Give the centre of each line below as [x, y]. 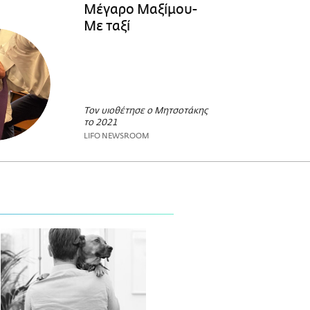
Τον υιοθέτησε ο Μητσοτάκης [145, 111]
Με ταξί [107, 26]
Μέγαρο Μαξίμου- [140, 9]
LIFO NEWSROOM [116, 136]
